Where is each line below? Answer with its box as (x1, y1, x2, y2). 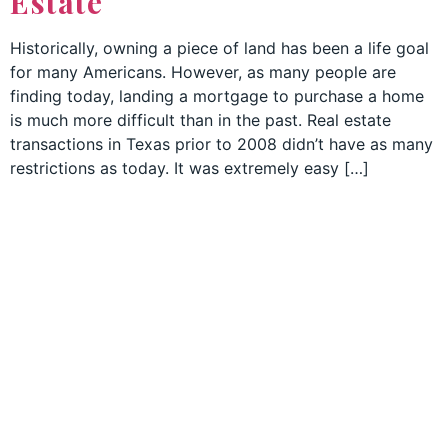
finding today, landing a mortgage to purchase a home (10, 86, 424, 107)
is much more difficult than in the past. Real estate (10, 110, 391, 131)
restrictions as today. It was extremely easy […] (10, 158, 369, 179)
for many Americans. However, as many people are (10, 62, 396, 83)
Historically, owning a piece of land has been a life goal (10, 38, 429, 59)
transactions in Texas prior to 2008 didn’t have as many (10, 134, 433, 155)
